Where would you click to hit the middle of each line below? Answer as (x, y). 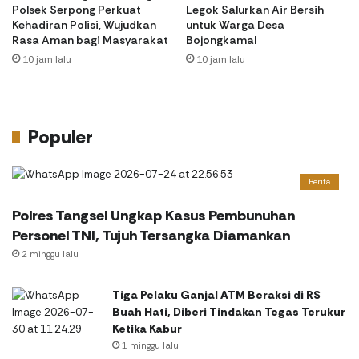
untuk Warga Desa (235, 24)
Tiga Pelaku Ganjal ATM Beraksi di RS (216, 294)
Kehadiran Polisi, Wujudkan (84, 24)
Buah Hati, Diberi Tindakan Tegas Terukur (229, 311)
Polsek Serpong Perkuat (77, 9)
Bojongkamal (221, 40)
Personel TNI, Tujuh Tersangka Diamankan (151, 235)
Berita (319, 181)
